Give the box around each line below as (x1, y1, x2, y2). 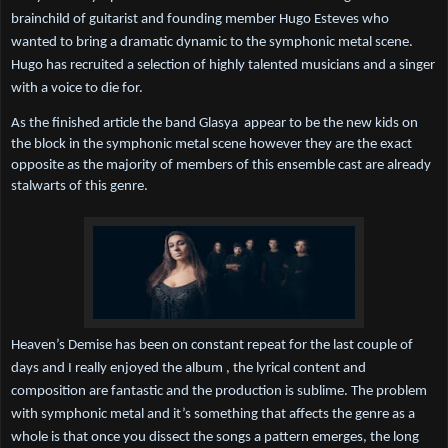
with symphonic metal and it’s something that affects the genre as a (11, 407, 415, 423)
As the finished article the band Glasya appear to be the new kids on (11, 116, 418, 132)
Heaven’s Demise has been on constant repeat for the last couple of (11, 338, 413, 354)
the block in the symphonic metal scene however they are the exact (11, 137, 412, 153)
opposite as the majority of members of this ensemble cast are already (11, 158, 431, 174)
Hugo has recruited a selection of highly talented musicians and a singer (11, 58, 435, 74)
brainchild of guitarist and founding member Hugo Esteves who (11, 12, 389, 28)
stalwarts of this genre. (11, 179, 148, 195)
